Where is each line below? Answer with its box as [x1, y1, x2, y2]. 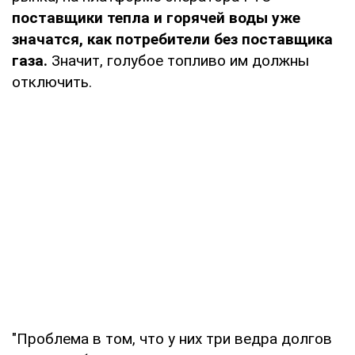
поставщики [12, 8, 103, 27]
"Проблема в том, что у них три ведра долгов [12, 329, 332, 348]
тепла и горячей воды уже [107, 8, 300, 27]
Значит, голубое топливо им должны [48, 51, 309, 70]
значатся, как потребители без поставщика [12, 29, 333, 48]
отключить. [12, 72, 92, 91]
